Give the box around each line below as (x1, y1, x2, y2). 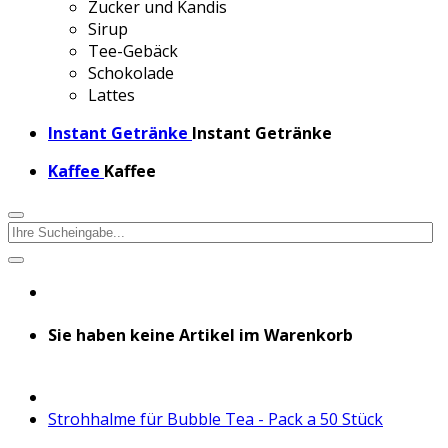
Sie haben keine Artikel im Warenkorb (48, 324, 353, 347)
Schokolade (88, 62, 174, 84)
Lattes (88, 84, 135, 106)
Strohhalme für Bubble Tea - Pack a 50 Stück (48, 407, 383, 430)
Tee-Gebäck (88, 40, 178, 62)
